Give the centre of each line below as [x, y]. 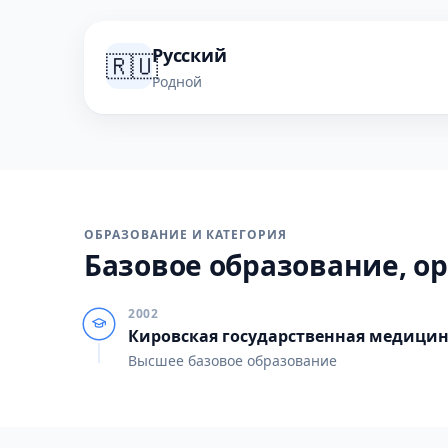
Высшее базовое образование [232, 360]
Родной [177, 81]
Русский [189, 55]
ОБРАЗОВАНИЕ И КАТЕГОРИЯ [186, 234]
